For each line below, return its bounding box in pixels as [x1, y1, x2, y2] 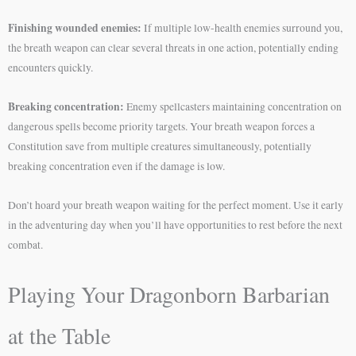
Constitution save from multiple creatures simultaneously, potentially [8, 138, 311, 153]
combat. [8, 237, 43, 252]
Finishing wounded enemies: [8, 19, 141, 36]
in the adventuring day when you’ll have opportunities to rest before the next [8, 217, 342, 232]
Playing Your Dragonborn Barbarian [8, 279, 330, 310]
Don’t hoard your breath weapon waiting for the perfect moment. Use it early [8, 197, 343, 212]
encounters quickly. [8, 60, 93, 75]
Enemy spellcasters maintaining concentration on [124, 99, 342, 114]
